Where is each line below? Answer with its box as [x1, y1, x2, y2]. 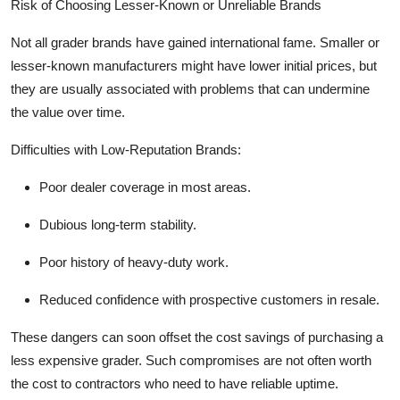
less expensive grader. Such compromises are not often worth [11, 353, 371, 369]
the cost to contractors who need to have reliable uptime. [11, 376, 338, 392]
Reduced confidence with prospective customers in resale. [39, 292, 379, 308]
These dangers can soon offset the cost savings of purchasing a [11, 329, 383, 346]
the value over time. [11, 104, 125, 121]
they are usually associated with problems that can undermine [11, 81, 370, 97]
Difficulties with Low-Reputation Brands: [11, 142, 241, 158]
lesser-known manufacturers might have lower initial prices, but [11, 58, 377, 74]
